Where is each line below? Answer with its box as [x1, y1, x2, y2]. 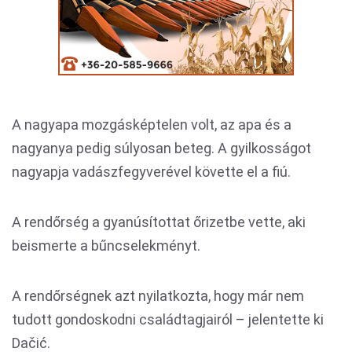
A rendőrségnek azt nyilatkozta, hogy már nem [12, 288, 304, 304]
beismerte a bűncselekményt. [12, 237, 200, 254]
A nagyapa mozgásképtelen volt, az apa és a [12, 116, 291, 133]
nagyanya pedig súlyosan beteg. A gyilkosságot [12, 140, 311, 156]
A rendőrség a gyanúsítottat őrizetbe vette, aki [12, 214, 306, 230]
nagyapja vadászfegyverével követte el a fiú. [12, 163, 291, 180]
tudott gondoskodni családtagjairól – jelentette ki [12, 311, 324, 328]
